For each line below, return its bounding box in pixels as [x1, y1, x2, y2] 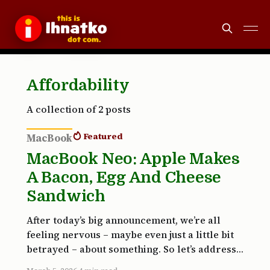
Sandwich [27, 187, 105, 205]
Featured [83, 130, 123, 142]
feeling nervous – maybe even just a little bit [27, 228, 234, 241]
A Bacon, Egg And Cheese [27, 169, 222, 186]
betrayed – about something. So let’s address [27, 242, 236, 256]
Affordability [27, 77, 130, 94]
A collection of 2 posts [27, 102, 131, 116]
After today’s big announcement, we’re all [27, 213, 221, 227]
